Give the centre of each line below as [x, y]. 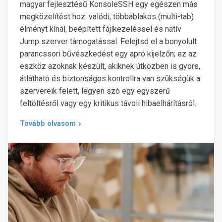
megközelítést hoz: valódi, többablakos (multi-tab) [107, 17]
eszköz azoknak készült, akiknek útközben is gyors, [110, 66]
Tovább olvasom [48, 123]
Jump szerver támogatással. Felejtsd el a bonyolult [108, 42]
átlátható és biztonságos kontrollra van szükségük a [110, 79]
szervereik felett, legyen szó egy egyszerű [95, 91]
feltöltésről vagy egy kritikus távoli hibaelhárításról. [108, 104]
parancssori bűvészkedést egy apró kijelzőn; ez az [108, 54]
